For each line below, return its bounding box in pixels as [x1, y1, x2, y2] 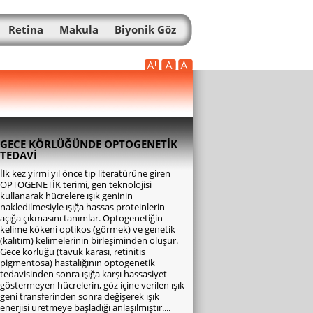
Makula [59, 22, 99, 36]
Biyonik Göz [115, 22, 176, 36]
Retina [8, 22, 43, 36]
